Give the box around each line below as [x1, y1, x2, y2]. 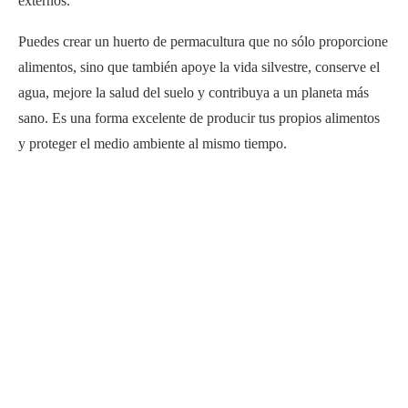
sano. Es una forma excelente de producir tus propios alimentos [18, 109, 380, 126]
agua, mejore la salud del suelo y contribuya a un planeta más [18, 84, 369, 100]
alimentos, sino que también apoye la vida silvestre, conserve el [18, 58, 380, 75]
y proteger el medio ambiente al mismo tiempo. [18, 135, 287, 151]
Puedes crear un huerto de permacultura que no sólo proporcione [18, 33, 388, 49]
